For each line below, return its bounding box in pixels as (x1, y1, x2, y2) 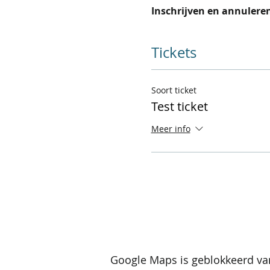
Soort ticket (151, 84, 196, 96)
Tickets (151, 42, 196, 62)
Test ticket (151, 98, 208, 115)
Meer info (151, 122, 190, 134)
